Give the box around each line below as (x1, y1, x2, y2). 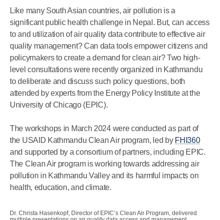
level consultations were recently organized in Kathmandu (10, 65, 203, 74)
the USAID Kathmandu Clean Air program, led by (10, 136, 175, 144)
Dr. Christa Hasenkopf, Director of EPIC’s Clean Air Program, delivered (10, 210, 197, 217)
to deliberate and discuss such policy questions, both (10, 77, 186, 85)
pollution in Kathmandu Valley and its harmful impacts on (10, 171, 199, 180)
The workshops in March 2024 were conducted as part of (10, 124, 199, 133)
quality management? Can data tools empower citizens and (10, 42, 208, 50)
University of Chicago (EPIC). (10, 101, 108, 109)
